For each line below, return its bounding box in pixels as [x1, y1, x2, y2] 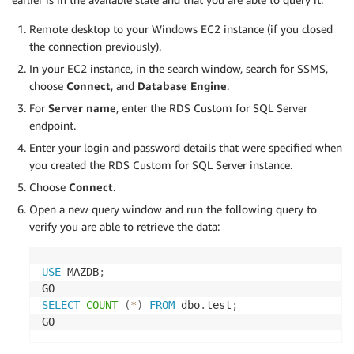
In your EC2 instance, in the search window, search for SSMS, [29, 62, 328, 76]
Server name [48, 101, 116, 115]
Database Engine [137, 79, 227, 93]
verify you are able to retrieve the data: [29, 220, 220, 234]
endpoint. [29, 119, 76, 133]
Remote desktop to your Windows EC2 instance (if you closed [29, 22, 333, 36]
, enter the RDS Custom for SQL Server [116, 101, 307, 115]
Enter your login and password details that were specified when [29, 141, 342, 155]
